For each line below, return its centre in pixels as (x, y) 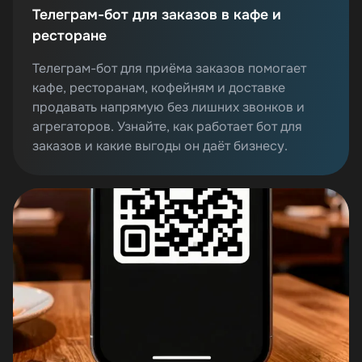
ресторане (69, 35)
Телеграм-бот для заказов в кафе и (157, 14)
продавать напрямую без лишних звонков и (168, 107)
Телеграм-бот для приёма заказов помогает (169, 68)
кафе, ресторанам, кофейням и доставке (159, 87)
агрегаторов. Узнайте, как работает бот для (167, 126)
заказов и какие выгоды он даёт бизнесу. (160, 145)
